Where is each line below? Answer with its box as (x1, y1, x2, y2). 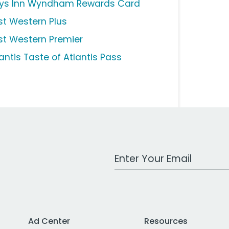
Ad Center (28, 215, 71, 227)
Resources (144, 215, 188, 227)
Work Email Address (114, 148, 194, 160)
